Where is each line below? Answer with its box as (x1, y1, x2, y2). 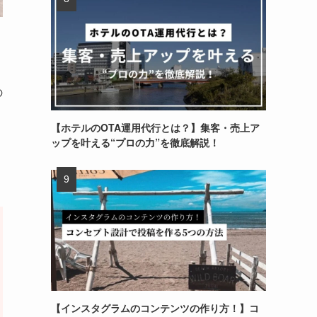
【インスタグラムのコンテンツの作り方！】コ (51, 300, 259, 315)
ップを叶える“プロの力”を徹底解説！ (51, 134, 219, 149)
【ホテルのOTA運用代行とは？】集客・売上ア (51, 120, 260, 134)
